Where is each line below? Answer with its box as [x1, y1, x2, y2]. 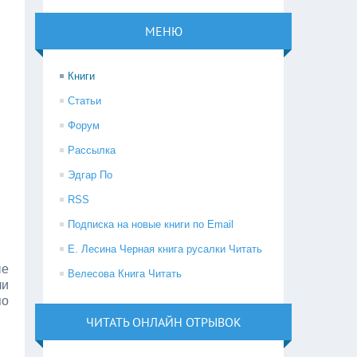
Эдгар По [68, 169, 113, 181]
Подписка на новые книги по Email [68, 218, 234, 230]
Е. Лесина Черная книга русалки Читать [68, 243, 263, 255]
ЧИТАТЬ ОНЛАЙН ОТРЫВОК [85, 314, 241, 330]
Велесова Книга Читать [68, 268, 182, 280]
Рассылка [68, 144, 116, 156]
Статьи [68, 95, 102, 107]
